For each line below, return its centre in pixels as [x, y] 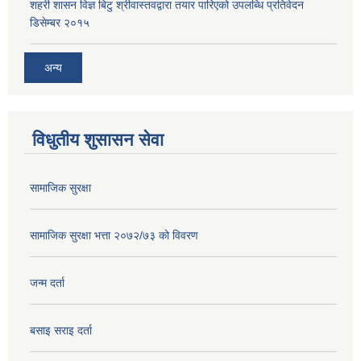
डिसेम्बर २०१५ [60, 22]
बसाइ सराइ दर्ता [61, 331]
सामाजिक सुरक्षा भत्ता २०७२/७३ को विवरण [114, 236]
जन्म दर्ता [47, 283]
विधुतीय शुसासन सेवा [98, 140]
